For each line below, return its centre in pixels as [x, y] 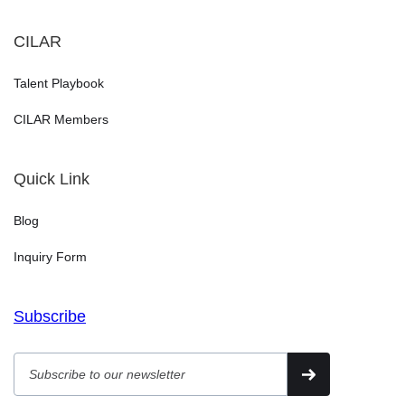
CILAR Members [61, 119]
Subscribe [50, 316]
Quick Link [52, 179]
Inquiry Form [50, 256]
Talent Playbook [59, 83]
